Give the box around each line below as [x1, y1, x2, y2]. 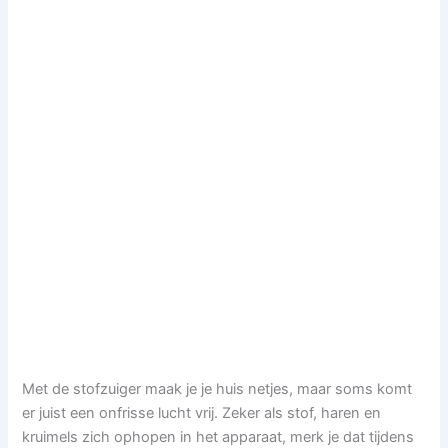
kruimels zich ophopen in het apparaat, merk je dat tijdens [22, 427, 415, 446]
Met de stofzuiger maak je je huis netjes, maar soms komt [22, 379, 413, 398]
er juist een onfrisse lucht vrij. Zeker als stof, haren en [22, 403, 382, 422]
